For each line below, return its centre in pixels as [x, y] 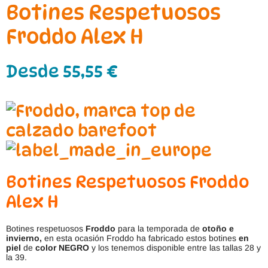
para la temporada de [159, 229]
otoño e [218, 229]
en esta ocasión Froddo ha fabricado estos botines [139, 238]
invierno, [24, 238]
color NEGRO [62, 248]
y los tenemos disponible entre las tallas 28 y [176, 248]
